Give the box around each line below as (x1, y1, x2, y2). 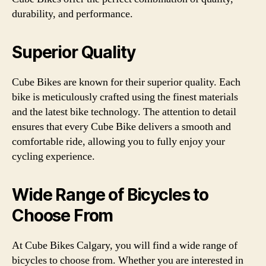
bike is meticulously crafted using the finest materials (12, 90, 238, 104)
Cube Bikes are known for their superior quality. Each (12, 75, 240, 89)
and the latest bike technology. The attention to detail (12, 105, 236, 119)
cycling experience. (12, 150, 95, 163)
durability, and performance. (12, 7, 133, 21)
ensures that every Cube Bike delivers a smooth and (12, 120, 231, 134)
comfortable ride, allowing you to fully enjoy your (12, 135, 225, 148)
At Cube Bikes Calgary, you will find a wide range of (12, 239, 237, 252)
